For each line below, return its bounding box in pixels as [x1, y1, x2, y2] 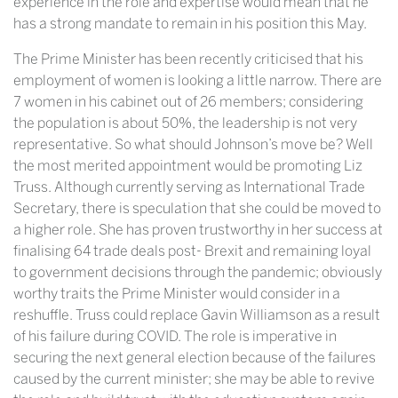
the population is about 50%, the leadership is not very [13, 115, 357, 132]
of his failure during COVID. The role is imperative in [13, 328, 337, 346]
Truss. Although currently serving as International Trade [13, 179, 365, 196]
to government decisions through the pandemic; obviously [13, 264, 382, 282]
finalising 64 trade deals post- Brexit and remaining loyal [13, 243, 371, 260]
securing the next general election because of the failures [13, 349, 376, 367]
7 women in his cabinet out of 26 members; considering [13, 93, 363, 111]
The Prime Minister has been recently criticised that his [13, 51, 363, 68]
